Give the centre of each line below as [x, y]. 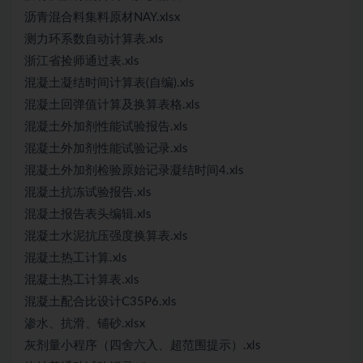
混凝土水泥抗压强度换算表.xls [106, 236]
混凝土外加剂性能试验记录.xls [106, 149]
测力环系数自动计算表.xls [94, 39]
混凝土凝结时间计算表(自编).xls [109, 83]
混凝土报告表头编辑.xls [88, 214]
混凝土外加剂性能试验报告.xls [106, 127]
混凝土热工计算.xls [76, 258]
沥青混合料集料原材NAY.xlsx [102, 17]
